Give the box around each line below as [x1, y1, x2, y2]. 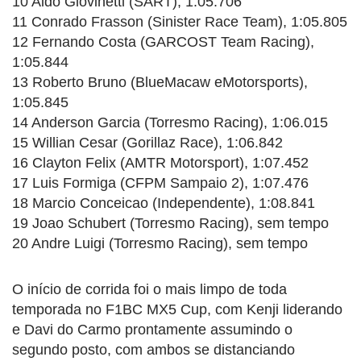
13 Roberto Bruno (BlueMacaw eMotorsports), [12, 73, 308, 90]
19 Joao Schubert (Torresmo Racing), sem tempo [12, 214, 329, 231]
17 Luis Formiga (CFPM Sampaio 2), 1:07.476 [12, 174, 309, 191]
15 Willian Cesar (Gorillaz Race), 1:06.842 [12, 134, 283, 151]
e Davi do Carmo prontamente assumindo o [12, 321, 293, 338]
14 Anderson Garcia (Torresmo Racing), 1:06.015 [12, 114, 328, 131]
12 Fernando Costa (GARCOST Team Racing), [12, 33, 314, 50]
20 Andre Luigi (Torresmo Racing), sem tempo [12, 234, 308, 251]
